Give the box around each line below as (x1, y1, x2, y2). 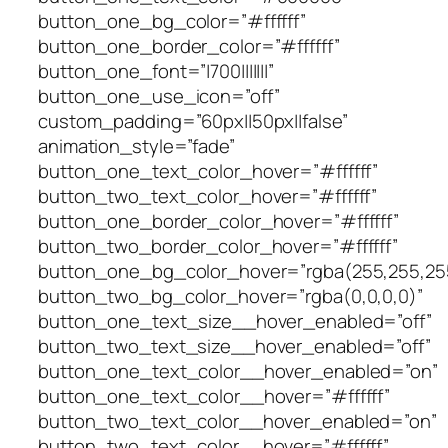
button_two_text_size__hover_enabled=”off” (38, 332, 431, 359)
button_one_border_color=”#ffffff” (38, 32, 340, 59)
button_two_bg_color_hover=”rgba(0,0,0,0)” (38, 282, 423, 309)
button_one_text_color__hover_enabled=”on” (38, 357, 438, 384)
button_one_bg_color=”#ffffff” (38, 7, 307, 34)
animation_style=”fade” (38, 132, 235, 159)
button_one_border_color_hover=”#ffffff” (38, 207, 400, 234)
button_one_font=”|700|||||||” (38, 57, 275, 84)
